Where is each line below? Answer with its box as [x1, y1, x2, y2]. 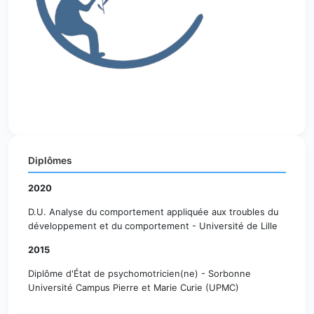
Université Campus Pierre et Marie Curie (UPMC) [28, 282, 239, 294]
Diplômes [28, 155, 72, 167]
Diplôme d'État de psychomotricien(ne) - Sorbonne [28, 268, 251, 280]
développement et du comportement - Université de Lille [28, 221, 278, 232]
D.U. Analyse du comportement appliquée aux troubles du [28, 207, 278, 218]
